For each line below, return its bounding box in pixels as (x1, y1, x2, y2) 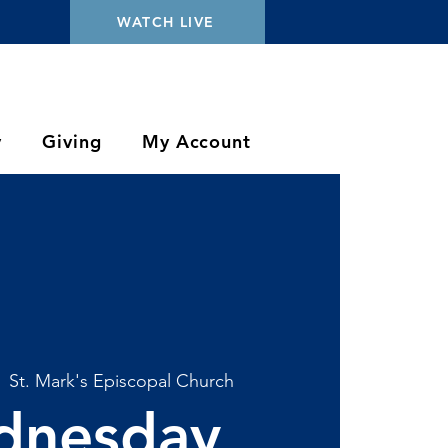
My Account (141, 130, 251, 153)
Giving (42, 130, 102, 153)
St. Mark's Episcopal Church (8, 369, 234, 392)
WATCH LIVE (116, 13, 215, 31)
